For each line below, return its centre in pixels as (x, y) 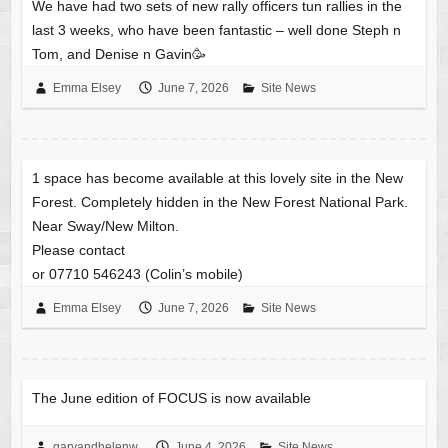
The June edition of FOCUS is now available (171, 398)
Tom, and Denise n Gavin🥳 (118, 54)
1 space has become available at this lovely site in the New (217, 178)
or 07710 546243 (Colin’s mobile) (137, 274)
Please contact (78, 250)
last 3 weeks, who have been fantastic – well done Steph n (216, 30)
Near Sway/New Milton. (105, 226)
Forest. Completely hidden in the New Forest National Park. (219, 202)
